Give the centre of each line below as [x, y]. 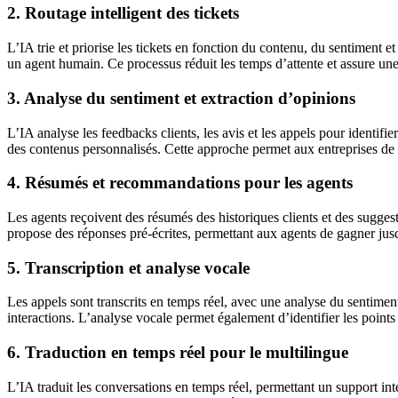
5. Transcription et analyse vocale [128, 267]
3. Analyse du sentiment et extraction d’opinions [181, 98]
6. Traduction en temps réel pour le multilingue [178, 353]
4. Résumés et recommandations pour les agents [180, 183]
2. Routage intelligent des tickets [123, 13]
